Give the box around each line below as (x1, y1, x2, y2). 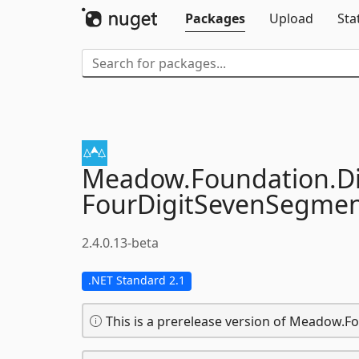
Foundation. (191, 161, 337, 196)
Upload (269, 10, 313, 27)
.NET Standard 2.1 (88, 272, 185, 288)
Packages (185, 10, 245, 27)
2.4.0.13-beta (82, 234, 159, 252)
